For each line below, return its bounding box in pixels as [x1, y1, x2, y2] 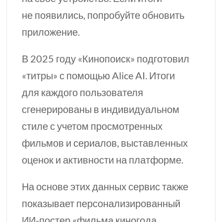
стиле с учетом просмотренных [22, 120, 163, 132]
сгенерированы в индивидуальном [22, 103, 180, 115]
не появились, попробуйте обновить [22, 9, 185, 21]
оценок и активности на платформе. [22, 154, 184, 166]
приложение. [22, 26, 80, 38]
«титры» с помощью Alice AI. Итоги [22, 69, 175, 82]
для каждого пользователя [22, 86, 144, 99]
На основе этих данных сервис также [22, 180, 189, 193]
